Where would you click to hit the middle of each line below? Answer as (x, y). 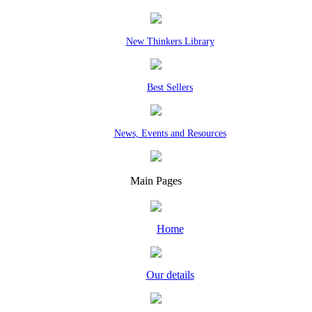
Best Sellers (170, 87)
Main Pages (156, 181)
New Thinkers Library (170, 41)
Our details (170, 275)
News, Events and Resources (170, 133)
